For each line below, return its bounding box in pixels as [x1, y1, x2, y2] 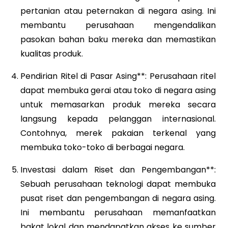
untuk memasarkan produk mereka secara [20, 98, 216, 110]
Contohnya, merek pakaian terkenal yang [20, 127, 216, 139]
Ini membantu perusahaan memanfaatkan [20, 206, 216, 218]
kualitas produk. [20, 47, 83, 60]
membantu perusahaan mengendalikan [20, 19, 216, 31]
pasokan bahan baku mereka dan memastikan [20, 33, 216, 45]
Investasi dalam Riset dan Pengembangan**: [20, 163, 216, 176]
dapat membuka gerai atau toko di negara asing [20, 84, 216, 96]
